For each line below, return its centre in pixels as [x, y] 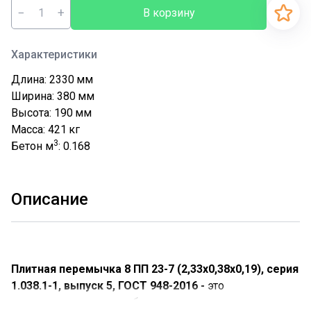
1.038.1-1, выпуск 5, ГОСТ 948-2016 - [109, 286]
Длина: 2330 [43, 79]
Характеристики [54, 54]
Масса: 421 [39, 129]
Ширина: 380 [43, 96]
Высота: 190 [42, 113]
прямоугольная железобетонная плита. [112, 302]
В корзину [169, 12]
